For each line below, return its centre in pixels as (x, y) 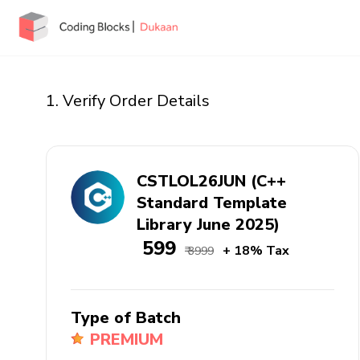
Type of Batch (126, 318)
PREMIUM (126, 340)
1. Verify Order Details (128, 101)
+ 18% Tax (256, 251)
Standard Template (211, 203)
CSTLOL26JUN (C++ (211, 181)
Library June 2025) (208, 225)
